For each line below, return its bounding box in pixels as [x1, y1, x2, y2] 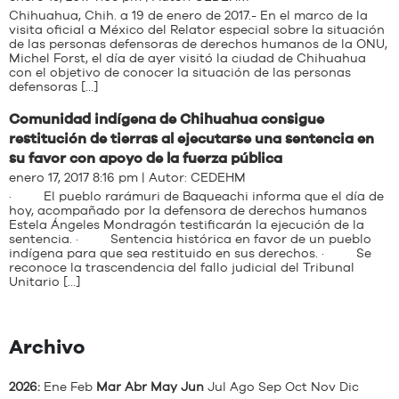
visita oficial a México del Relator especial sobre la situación [9, 24, 385, 37]
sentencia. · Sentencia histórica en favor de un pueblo [9, 233, 371, 246]
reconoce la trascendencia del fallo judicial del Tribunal [9, 262, 354, 274]
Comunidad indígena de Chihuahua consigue [9, 112, 324, 126]
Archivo [9, 338, 85, 357]
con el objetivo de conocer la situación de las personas [9, 67, 351, 79]
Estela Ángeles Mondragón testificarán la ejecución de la [9, 219, 364, 232]
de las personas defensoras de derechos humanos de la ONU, [9, 38, 387, 51]
